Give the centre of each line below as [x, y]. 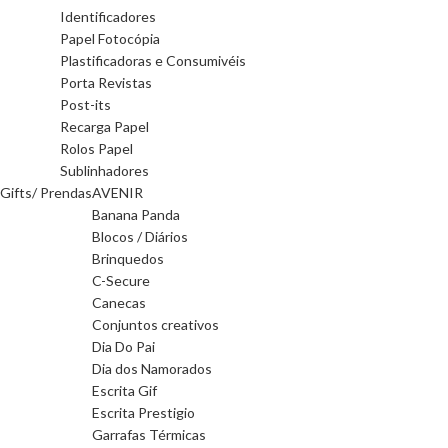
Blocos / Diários [140, 236]
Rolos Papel [96, 148]
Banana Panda [136, 214]
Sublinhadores [104, 170]
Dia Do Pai [123, 346]
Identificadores [108, 16]
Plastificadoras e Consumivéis [153, 60]
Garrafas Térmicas [149, 434]
